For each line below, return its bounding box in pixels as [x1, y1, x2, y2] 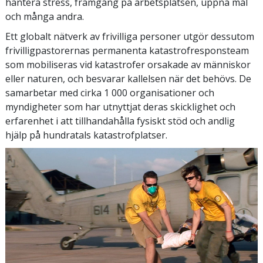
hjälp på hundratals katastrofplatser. [5, 128, 167, 141]
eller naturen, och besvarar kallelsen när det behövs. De [5, 72, 251, 85]
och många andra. [5, 9, 84, 23]
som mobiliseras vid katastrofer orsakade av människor [5, 58, 251, 71]
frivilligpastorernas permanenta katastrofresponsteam [5, 43, 249, 57]
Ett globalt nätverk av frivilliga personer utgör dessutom [5, 29, 254, 43]
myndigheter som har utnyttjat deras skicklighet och [5, 100, 235, 113]
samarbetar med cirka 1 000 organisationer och [5, 86, 214, 99]
